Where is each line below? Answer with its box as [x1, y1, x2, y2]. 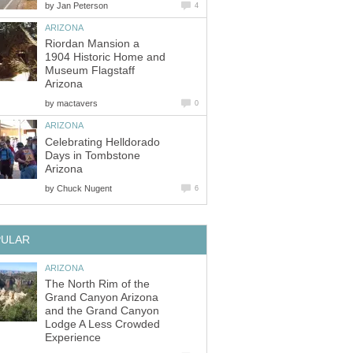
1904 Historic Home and [45, 51, 165, 64]
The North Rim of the [45, 278, 150, 291]
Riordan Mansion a [45, 38, 139, 50]
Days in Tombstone [45, 149, 140, 162]
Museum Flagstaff [45, 65, 135, 77]
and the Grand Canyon [45, 305, 159, 318]
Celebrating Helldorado [45, 136, 160, 148]
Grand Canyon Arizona [45, 292, 158, 304]
